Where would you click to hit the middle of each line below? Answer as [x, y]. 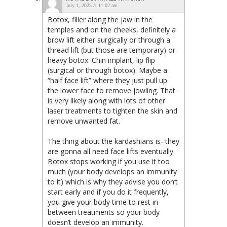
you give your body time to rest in [103, 202]
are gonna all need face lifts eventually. [111, 151]
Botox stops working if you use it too [109, 161]
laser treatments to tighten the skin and [112, 110]
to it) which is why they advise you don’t [113, 181]
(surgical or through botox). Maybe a [107, 70]
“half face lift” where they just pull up [107, 80]
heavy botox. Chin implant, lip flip [101, 60]
